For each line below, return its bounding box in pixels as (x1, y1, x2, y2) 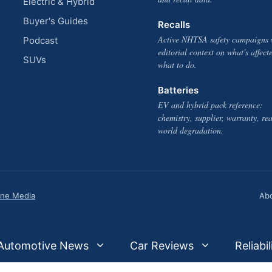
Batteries (157, 84, 199, 96)
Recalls (157, 19, 190, 30)
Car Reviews (130, 239, 194, 252)
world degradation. (157, 124, 223, 136)
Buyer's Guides (22, 15, 88, 27)
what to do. (157, 59, 197, 70)
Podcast (22, 35, 58, 46)
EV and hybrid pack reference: (157, 99, 263, 110)
